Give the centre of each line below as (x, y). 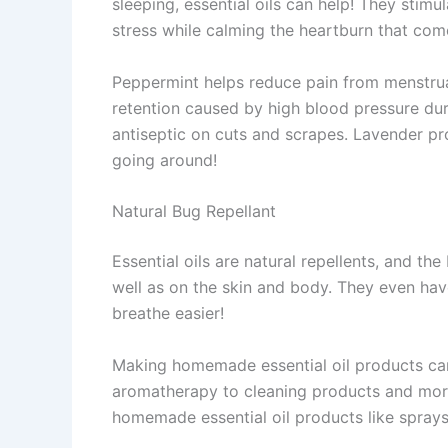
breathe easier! (168, 313)
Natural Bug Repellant (194, 211)
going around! (164, 159)
